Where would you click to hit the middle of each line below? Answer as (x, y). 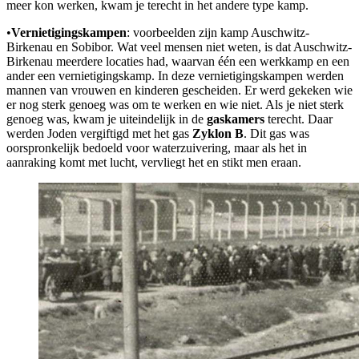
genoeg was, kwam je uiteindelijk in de (107, 119)
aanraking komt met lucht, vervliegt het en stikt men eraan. (154, 163)
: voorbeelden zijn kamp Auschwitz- (218, 33)
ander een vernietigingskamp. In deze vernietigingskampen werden (175, 76)
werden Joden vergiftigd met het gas (99, 134)
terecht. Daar (298, 119)
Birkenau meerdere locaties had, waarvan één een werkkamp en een (178, 62)
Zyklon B (218, 134)
